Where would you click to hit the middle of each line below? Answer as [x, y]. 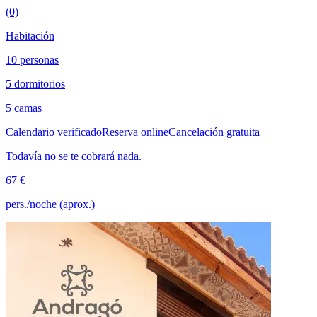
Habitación [30, 35]
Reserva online [135, 132]
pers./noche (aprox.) [50, 204]
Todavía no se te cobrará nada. [74, 156]
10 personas [32, 59]
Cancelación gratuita [214, 132]
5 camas [24, 108]
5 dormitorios [35, 83]
